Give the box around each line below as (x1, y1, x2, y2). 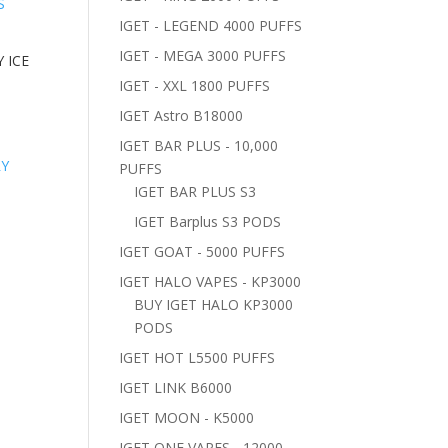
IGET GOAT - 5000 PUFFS (119, 242, 286, 261)
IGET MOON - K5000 (119, 408, 255, 427)
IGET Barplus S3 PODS (134, 212, 282, 231)
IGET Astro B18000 (119, 106, 244, 125)
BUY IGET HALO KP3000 (134, 295, 294, 314)
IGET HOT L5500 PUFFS (119, 348, 276, 367)
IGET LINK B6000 (119, 378, 233, 397)
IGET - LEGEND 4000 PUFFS (119, 16, 303, 35)
